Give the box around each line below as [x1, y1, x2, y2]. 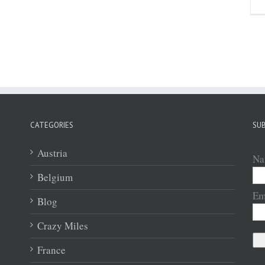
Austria [37, 146, 67, 160]
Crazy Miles [37, 218, 88, 232]
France [37, 243, 66, 257]
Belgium [37, 170, 73, 184]
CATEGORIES [30, 119, 73, 130]
